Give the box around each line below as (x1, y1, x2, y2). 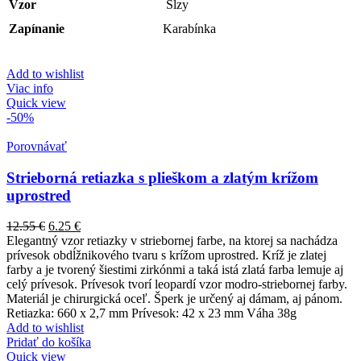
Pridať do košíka (6, 335, 91, 350)
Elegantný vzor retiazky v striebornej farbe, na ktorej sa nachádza (6, 234, 338, 248)
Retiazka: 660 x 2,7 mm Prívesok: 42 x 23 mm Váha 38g (6, 306, 297, 321)
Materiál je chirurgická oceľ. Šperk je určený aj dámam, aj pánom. (6, 292, 342, 306)
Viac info (6, 81, 53, 96)
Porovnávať (6, 139, 67, 154)
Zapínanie (9, 22, 64, 36)
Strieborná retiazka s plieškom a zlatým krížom (6, 168, 318, 186)
